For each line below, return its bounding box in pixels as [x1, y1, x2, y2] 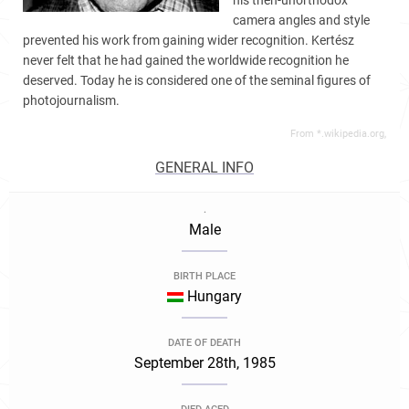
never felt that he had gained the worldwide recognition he [23, 53, 349, 68]
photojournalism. [23, 93, 120, 108]
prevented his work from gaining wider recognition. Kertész [23, 33, 354, 47]
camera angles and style [233, 13, 371, 27]
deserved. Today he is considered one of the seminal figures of [23, 73, 371, 88]
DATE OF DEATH [168, 337, 241, 349]
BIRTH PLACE [173, 270, 236, 282]
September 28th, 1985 [133, 354, 276, 372]
